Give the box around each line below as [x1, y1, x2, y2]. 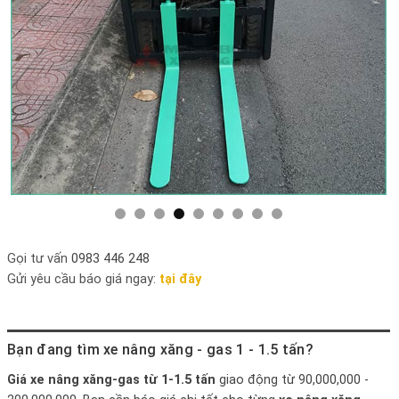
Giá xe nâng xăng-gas [7, 371, 140, 387]
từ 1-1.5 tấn [140, 371, 219, 387]
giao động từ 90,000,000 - [219, 371, 369, 387]
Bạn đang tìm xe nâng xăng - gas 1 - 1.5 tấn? [7, 340, 314, 358]
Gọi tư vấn [7, 251, 71, 267]
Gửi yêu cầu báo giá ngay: [7, 272, 159, 288]
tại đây [159, 272, 201, 288]
